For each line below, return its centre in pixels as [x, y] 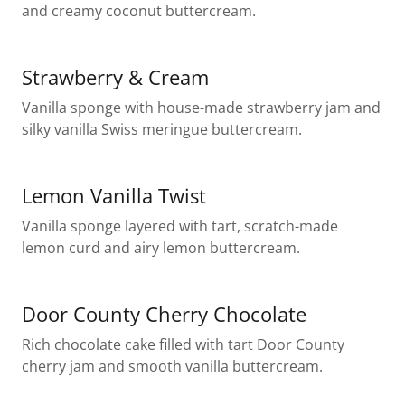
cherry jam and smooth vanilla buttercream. [172, 366]
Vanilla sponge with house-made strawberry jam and [201, 107]
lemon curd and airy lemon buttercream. [161, 247]
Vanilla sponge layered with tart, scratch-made [180, 226]
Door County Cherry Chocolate [164, 313]
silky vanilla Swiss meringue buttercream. [162, 129]
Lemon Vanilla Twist [114, 195]
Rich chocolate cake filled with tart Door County [183, 344]
